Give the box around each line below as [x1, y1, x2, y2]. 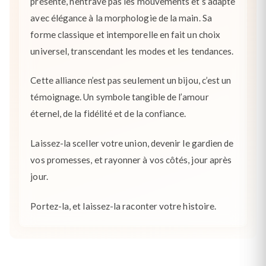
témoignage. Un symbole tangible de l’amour [30, 91, 209, 103]
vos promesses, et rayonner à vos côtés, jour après [30, 154, 232, 165]
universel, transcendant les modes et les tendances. [30, 45, 234, 56]
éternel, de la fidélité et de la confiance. [30, 108, 186, 119]
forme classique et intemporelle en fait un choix [30, 28, 221, 40]
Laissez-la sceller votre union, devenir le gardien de [30, 137, 234, 148]
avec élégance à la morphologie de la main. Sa [30, 12, 212, 23]
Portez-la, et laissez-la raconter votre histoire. [30, 200, 217, 211]
